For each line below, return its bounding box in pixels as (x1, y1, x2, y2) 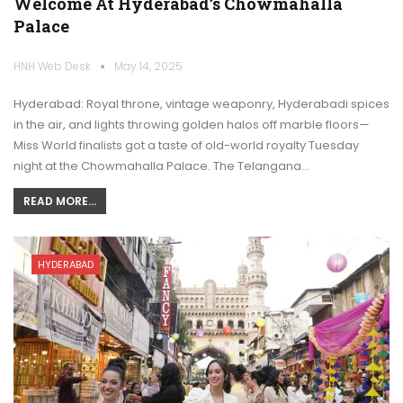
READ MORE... (23, 193, 96, 210)
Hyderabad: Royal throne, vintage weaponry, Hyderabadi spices (13, 95, 390, 113)
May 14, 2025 (114, 58, 183, 75)
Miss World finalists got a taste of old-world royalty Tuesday (13, 137, 359, 155)
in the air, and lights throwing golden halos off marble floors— (13, 116, 370, 134)
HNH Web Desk (13, 58, 94, 75)
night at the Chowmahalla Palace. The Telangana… (13, 157, 309, 175)
